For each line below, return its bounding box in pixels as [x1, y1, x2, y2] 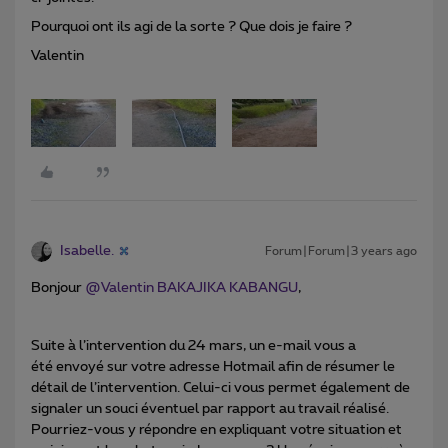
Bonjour [31, 280, 85, 295]
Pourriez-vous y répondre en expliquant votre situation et [31, 422, 402, 437]
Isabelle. [60, 243, 114, 258]
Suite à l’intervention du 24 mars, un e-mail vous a [31, 338, 356, 353]
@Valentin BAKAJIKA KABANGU [85, 280, 298, 295]
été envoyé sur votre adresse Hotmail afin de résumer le [31, 359, 395, 374]
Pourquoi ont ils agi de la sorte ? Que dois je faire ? [31, 20, 352, 35]
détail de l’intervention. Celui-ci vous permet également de [31, 380, 410, 395]
